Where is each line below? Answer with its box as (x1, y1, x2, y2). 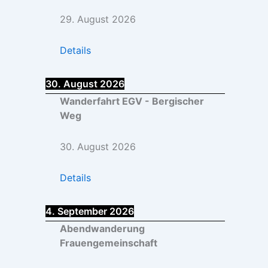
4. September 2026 (45, 205, 134, 218)
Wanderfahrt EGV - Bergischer (60, 95, 204, 108)
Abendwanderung (60, 223, 145, 235)
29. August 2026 (60, 13, 136, 26)
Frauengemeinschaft (60, 237, 157, 249)
